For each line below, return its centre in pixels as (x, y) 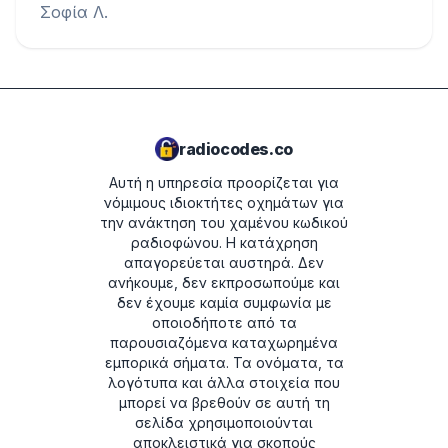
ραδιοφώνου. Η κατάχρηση (224, 242)
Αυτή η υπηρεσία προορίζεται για (224, 182)
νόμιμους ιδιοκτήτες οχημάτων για (224, 202)
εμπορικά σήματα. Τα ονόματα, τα (224, 362)
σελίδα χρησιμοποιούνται (224, 422)
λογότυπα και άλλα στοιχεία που (224, 382)
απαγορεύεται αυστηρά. (209, 262)
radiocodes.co (236, 149)
